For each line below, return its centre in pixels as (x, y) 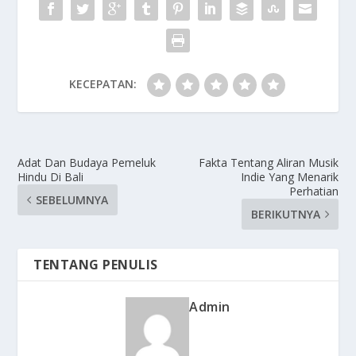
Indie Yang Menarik (289, 177)
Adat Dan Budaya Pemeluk (87, 163)
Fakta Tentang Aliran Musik (268, 163)
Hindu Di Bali (51, 177)
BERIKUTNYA (285, 214)
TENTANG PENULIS (96, 265)
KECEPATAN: (103, 84)
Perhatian (313, 191)
